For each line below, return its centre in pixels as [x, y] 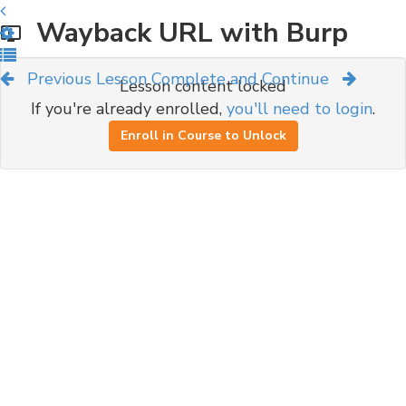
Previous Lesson [87, 79]
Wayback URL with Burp [185, 33]
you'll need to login [300, 109]
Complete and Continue [240, 79]
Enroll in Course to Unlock [203, 135]
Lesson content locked [203, 86]
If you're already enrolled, [129, 109]
